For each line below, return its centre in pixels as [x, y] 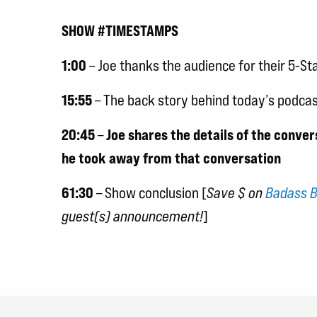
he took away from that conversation [171, 158]
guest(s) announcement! [132, 216]
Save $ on [236, 192]
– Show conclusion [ [150, 192]
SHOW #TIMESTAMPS [120, 30]
